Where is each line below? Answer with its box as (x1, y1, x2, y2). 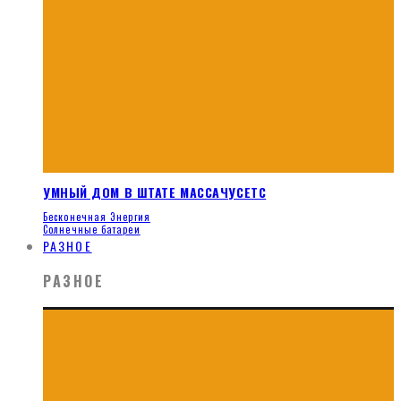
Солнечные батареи (43, 222, 141, 237)
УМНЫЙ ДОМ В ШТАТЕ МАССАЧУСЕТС (43, 182, 267, 201)
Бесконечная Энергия (43, 209, 150, 225)
